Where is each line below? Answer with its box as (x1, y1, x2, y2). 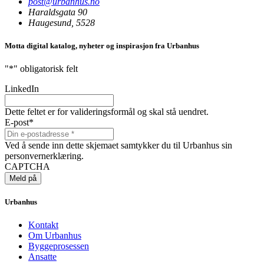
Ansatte (28, 252, 57, 262)
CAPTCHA (5, 161, 50, 171)
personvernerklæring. (5, 150, 84, 161)
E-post (5, 117, 29, 127)
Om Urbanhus (28, 230, 81, 241)
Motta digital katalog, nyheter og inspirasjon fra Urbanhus (5, 41, 199, 50)
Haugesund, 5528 (28, 17, 95, 28)
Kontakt (28, 220, 58, 230)
